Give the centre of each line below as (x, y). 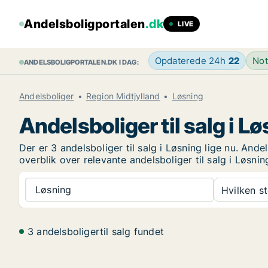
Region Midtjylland (123, 96)
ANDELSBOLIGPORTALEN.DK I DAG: (81, 62)
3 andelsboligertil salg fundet (96, 232)
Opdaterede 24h (191, 61)
